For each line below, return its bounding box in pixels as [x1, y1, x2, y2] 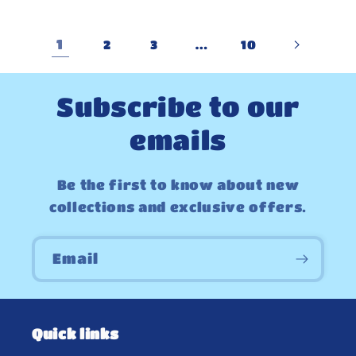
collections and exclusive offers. [49, 199, 307, 215]
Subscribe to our [56, 91, 300, 122]
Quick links [32, 325, 119, 342]
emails [130, 125, 226, 156]
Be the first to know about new [56, 177, 300, 193]
